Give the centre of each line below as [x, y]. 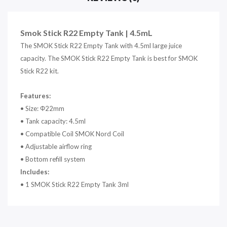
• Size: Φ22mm [42, 109]
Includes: [35, 172]
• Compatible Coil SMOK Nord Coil [72, 134]
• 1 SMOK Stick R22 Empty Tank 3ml [74, 185]
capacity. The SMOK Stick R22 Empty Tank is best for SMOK [109, 59]
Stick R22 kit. [40, 71]
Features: [35, 96]
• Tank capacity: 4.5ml [53, 121]
